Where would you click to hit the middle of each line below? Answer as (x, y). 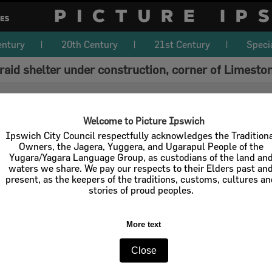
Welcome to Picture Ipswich (144, 121)
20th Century (90, 44)
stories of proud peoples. (141, 190)
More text (144, 224)
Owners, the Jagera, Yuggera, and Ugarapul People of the (141, 146)
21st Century (182, 44)
